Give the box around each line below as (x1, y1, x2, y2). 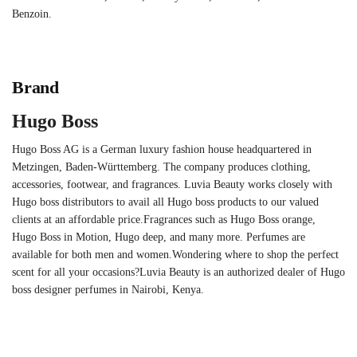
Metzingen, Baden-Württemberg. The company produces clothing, (12, 161, 311, 174)
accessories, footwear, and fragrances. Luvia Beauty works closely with (12, 178, 332, 191)
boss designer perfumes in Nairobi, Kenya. (12, 284, 204, 296)
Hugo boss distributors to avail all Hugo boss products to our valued (12, 196, 319, 209)
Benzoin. (12, 7, 52, 20)
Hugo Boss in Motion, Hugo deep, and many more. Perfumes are (12, 231, 305, 244)
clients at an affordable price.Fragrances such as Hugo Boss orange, (12, 214, 319, 226)
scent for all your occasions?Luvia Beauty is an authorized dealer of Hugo (12, 266, 345, 279)
